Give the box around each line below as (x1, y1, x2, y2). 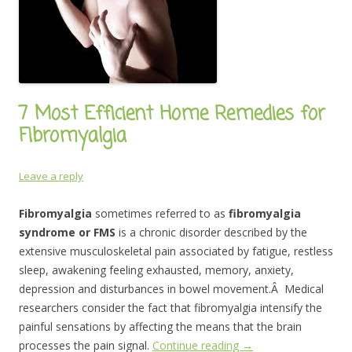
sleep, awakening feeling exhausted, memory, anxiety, (19, 262, 294, 277)
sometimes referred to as (95, 206, 225, 221)
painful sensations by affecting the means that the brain (19, 319, 302, 334)
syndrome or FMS (19, 225, 119, 240)
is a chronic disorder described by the (119, 225, 307, 240)
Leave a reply (19, 169, 83, 183)
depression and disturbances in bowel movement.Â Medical (19, 281, 324, 296)
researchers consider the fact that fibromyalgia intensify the (19, 300, 322, 315)
